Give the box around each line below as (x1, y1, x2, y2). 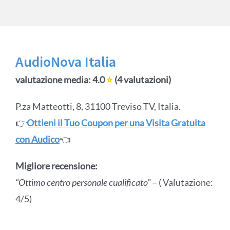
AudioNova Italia (15, 52, 116, 71)
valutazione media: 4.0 (15, 74, 106, 86)
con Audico (15, 133, 60, 145)
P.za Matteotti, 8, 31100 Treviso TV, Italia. (15, 101, 181, 112)
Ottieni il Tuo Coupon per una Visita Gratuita (26, 117, 205, 129)
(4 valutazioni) (112, 74, 171, 86)
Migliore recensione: (15, 160, 98, 172)
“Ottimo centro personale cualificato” (15, 177, 152, 188)
